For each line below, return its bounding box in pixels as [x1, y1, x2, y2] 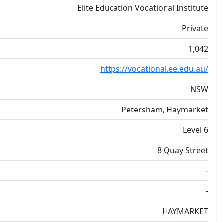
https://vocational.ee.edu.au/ [100, 63, 208, 74]
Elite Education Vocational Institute [77, 2, 208, 13]
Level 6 [183, 124, 208, 135]
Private [182, 23, 208, 34]
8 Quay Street [157, 145, 208, 156]
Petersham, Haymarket [121, 104, 208, 115]
